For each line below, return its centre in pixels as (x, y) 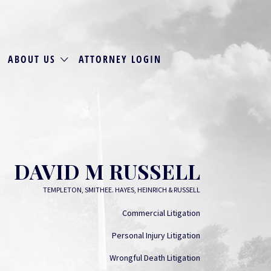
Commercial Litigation (161, 213)
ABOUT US (32, 59)
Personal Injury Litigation (156, 235)
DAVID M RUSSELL (107, 171)
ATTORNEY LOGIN (120, 59)
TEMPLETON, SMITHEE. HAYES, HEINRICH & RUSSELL (122, 190)
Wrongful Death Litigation (155, 258)
